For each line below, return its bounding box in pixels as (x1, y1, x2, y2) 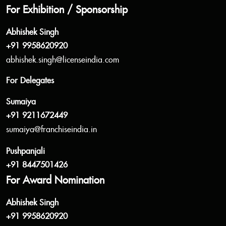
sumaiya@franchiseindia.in (6, 125, 97, 135)
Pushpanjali (6, 147, 45, 156)
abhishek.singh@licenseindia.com (6, 55, 119, 65)
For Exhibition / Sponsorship (6, 4, 128, 16)
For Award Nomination (6, 175, 104, 187)
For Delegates (6, 76, 54, 86)
